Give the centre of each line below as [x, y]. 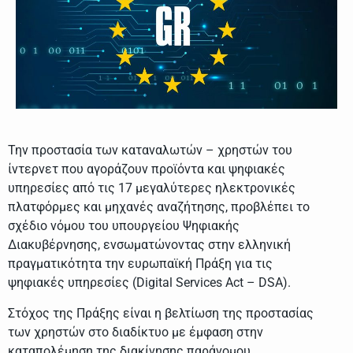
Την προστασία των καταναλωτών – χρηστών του [150, 150]
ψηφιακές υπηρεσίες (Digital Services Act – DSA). [149, 283]
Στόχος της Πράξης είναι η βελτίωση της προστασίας [161, 313]
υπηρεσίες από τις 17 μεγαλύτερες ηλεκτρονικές [152, 188]
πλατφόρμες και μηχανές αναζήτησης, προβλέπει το [159, 207]
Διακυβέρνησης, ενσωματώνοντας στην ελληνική [149, 245]
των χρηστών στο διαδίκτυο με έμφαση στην [136, 332]
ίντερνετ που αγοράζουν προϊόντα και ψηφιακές [147, 169]
